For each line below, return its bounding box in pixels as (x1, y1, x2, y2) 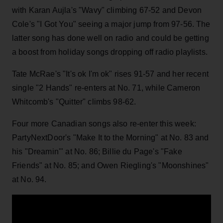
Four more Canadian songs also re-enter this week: (12, 119, 196, 128)
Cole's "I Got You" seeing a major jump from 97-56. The (12, 19, 211, 28)
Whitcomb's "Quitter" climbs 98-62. (12, 97, 136, 106)
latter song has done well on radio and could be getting (12, 33, 209, 42)
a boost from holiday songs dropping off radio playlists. (12, 47, 208, 56)
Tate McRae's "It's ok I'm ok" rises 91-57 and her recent (12, 69, 209, 78)
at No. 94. (12, 175, 47, 184)
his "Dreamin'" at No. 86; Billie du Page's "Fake (12, 147, 182, 156)
